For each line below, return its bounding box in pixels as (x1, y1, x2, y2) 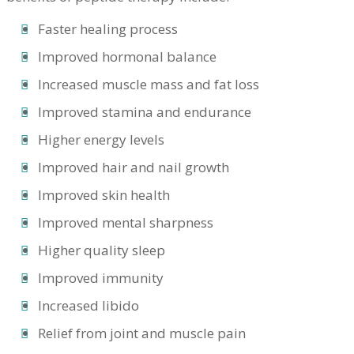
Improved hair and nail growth (38, 158, 229, 177)
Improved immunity (38, 269, 164, 288)
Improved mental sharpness (38, 213, 213, 232)
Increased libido (38, 296, 139, 315)
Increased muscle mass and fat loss (38, 75, 259, 94)
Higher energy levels (38, 130, 164, 149)
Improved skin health (38, 186, 170, 205)
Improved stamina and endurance (38, 103, 251, 122)
